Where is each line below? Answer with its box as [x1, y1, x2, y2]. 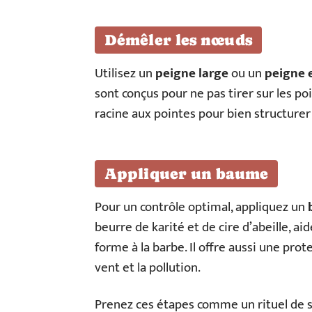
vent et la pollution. [95, 257, 201, 279]
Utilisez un [95, 63, 155, 84]
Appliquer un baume [104, 165, 268, 182]
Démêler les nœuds [104, 31, 252, 49]
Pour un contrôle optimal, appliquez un [95, 196, 308, 218]
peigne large [155, 63, 228, 84]
